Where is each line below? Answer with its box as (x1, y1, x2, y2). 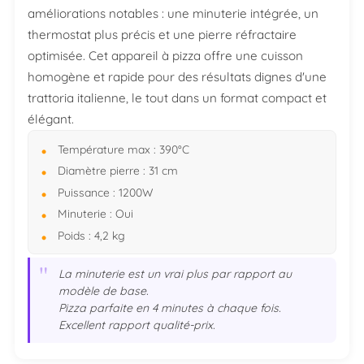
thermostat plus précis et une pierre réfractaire (28, 26, 297, 42)
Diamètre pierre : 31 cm (58, 163, 178, 178)
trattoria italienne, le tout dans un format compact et (28, 89, 327, 106)
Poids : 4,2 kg (58, 227, 125, 242)
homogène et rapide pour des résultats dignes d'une (28, 68, 327, 84)
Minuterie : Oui (58, 206, 133, 221)
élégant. (28, 110, 74, 127)
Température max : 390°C (58, 141, 189, 156)
